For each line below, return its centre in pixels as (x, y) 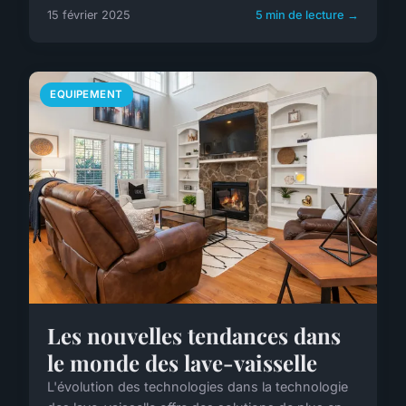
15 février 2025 (89, 14)
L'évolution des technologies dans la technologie (198, 386)
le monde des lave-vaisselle (182, 362)
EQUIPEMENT (87, 94)
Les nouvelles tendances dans (194, 335)
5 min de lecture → (307, 14)
